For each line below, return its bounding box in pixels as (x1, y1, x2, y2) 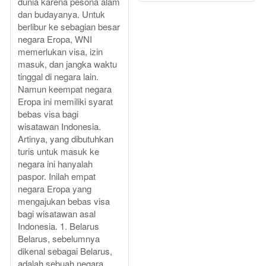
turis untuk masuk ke (18, 145, 99, 158)
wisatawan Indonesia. (18, 120, 101, 133)
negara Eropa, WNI (18, 33, 92, 46)
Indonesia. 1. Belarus (18, 220, 99, 233)
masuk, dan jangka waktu (18, 58, 117, 71)
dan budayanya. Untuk (18, 8, 105, 21)
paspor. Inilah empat (18, 170, 96, 183)
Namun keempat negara (18, 83, 112, 96)
